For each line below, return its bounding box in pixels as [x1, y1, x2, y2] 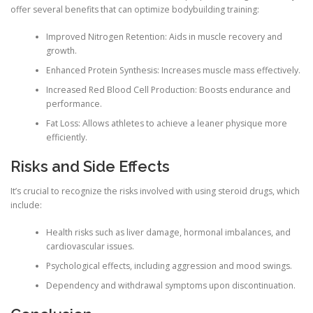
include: [10, 199, 42, 212]
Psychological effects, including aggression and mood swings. [45, 259, 292, 272]
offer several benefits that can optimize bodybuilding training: [10, 3, 259, 16]
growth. [45, 44, 77, 57]
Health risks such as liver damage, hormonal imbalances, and [45, 226, 291, 238]
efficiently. [45, 131, 87, 143]
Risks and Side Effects [10, 157, 170, 175]
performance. [45, 97, 102, 110]
